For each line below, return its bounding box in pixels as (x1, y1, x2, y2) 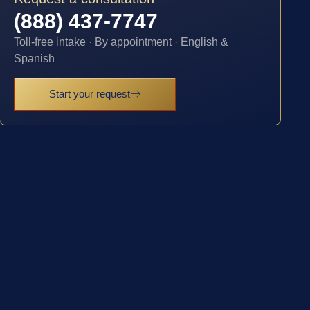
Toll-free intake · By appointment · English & (14, 36, 229, 48)
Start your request (49, 87, 131, 100)
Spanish (14, 53, 55, 65)
